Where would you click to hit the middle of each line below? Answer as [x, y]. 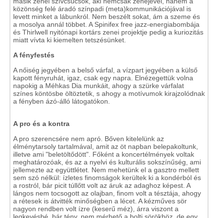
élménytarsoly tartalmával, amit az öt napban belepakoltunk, [106, 146]
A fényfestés [34, 55]
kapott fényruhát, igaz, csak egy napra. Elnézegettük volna [103, 78]
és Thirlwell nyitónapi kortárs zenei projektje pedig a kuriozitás [108, 32]
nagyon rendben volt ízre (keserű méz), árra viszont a [96, 209]
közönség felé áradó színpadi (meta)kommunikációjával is [102, 9]
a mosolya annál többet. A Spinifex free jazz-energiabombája [106, 24]
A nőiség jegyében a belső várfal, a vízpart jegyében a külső [105, 70]
